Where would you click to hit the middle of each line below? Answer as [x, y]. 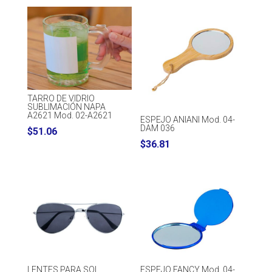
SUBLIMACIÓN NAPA [66, 107]
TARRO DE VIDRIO [61, 99]
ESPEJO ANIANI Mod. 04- [188, 119]
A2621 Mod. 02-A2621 [70, 116]
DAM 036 [158, 128]
